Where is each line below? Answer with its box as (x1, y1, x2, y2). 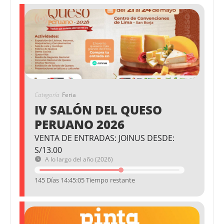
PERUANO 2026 (34, 116, 124, 133)
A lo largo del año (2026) (45, 155, 113, 164)
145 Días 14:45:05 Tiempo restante (34, 175, 135, 185)
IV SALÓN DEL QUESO (34, 101, 162, 118)
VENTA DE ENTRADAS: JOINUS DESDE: (34, 132, 174, 144)
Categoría (34, 90, 59, 99)
